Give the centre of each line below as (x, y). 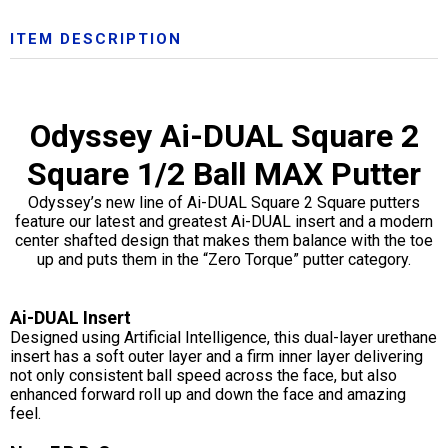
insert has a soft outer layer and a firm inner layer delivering (216, 356)
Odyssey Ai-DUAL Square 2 (224, 135)
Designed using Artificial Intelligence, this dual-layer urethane (223, 337)
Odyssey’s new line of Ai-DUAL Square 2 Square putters (224, 202)
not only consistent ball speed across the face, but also (203, 375)
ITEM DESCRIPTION (96, 38)
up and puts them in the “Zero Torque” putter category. (224, 259)
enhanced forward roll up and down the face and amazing (208, 394)
